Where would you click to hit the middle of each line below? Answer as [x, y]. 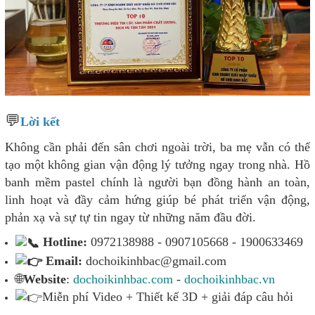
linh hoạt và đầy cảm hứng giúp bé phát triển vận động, [157, 200]
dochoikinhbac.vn [230, 279]
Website [45, 279]
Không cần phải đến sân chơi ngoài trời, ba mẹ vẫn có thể [157, 147]
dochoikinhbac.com [123, 279]
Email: [62, 261]
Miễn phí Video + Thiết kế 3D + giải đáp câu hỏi [168, 296]
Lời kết [40, 122]
